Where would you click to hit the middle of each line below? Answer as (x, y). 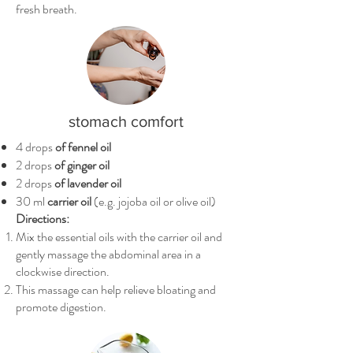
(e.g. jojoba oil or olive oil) (154, 201)
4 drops (35, 147)
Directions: (43, 219)
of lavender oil (88, 183)
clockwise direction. (63, 271)
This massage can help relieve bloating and (116, 290)
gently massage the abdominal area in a (108, 254)
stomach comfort (126, 121)
